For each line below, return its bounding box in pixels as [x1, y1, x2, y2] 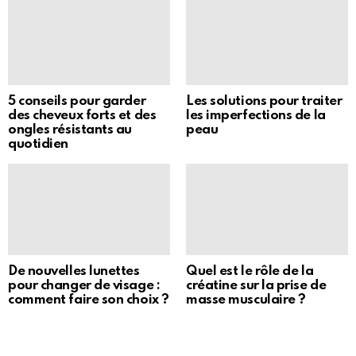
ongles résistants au [8, 122, 133, 137]
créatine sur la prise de [186, 278, 327, 292]
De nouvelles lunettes [8, 264, 140, 278]
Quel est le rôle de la [186, 264, 314, 278]
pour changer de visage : [8, 278, 161, 292]
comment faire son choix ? [8, 292, 169, 307]
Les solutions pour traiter [186, 94, 342, 108]
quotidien [8, 137, 68, 151]
